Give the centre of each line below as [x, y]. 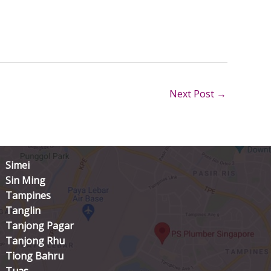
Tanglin [23, 211]
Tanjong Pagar [40, 226]
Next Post [193, 94]
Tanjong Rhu [35, 241]
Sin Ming [26, 181]
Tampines [28, 196]
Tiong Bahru [35, 256]
